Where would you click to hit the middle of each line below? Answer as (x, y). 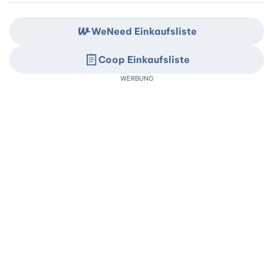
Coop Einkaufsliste (144, 60)
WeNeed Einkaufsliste (144, 32)
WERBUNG (137, 79)
